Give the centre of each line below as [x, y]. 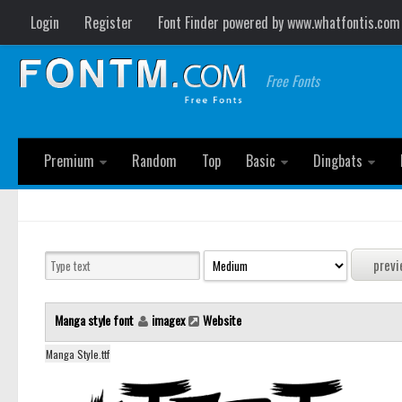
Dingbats [338, 161]
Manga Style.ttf [78, 354]
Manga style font [96, 320]
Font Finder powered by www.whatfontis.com [279, 22]
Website [222, 320]
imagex [168, 320]
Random [154, 161]
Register [109, 22]
